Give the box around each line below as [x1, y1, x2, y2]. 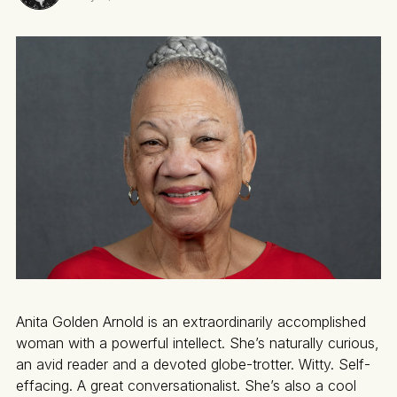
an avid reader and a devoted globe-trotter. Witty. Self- [16, 355, 370, 374]
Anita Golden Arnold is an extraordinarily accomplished [16, 313, 366, 331]
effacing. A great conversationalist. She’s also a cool [16, 377, 356, 395]
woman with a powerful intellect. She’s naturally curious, [16, 334, 379, 353]
